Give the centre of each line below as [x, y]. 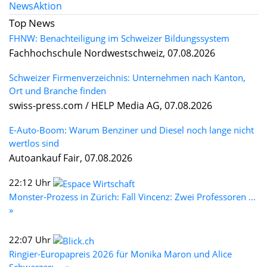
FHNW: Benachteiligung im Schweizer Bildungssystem [119, 38]
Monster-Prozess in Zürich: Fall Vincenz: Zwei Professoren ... [132, 197]
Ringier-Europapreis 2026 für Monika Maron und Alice [120, 254]
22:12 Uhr [31, 183]
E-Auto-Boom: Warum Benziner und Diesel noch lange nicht [131, 130]
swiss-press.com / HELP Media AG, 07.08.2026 [111, 106]
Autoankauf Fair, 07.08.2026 [71, 158]
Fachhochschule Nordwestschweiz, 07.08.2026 [112, 53]
